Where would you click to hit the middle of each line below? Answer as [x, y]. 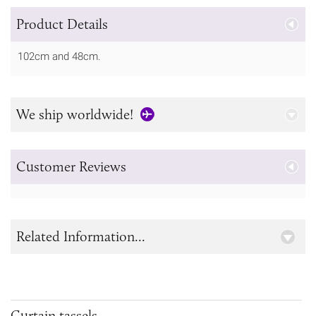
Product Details [62, 24]
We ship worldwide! [75, 115]
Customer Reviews [71, 167]
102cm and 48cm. [59, 56]
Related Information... [81, 237]
